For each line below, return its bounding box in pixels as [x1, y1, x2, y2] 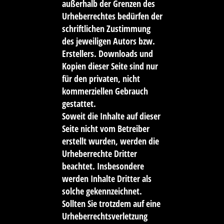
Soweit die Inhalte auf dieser [61, 110, 160, 122]
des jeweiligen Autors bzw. [61, 35, 155, 47]
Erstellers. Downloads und [61, 47, 153, 60]
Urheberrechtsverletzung [61, 210, 147, 222]
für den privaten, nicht [61, 72, 140, 85]
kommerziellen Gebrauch [61, 85, 148, 97]
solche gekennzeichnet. [61, 185, 142, 197]
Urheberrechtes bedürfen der [61, 10, 162, 22]
